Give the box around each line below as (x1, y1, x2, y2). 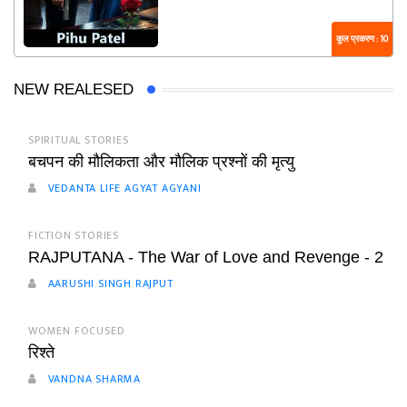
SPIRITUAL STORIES (28, 131, 129, 150)
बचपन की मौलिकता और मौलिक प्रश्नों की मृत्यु (28, 153, 294, 172)
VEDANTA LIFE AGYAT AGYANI (44, 179, 202, 198)
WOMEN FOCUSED (28, 322, 125, 341)
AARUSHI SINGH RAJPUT (44, 274, 174, 293)
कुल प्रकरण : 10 (336, 32, 388, 47)
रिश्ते (28, 343, 55, 362)
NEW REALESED (14, 81, 134, 99)
